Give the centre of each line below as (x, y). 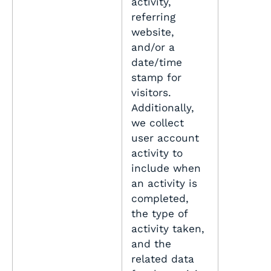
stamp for (156, 78)
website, (153, 32)
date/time (157, 63)
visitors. (151, 93)
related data (163, 259)
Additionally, (163, 108)
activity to (157, 153)
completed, (160, 199)
